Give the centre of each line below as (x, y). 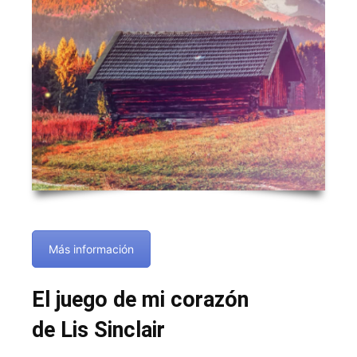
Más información (91, 249)
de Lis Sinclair (98, 330)
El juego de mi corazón (140, 300)
